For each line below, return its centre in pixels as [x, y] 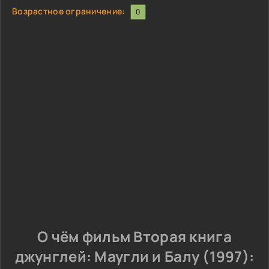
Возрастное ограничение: [69, 11]
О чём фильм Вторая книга [134, 236]
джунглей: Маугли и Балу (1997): [134, 256]
